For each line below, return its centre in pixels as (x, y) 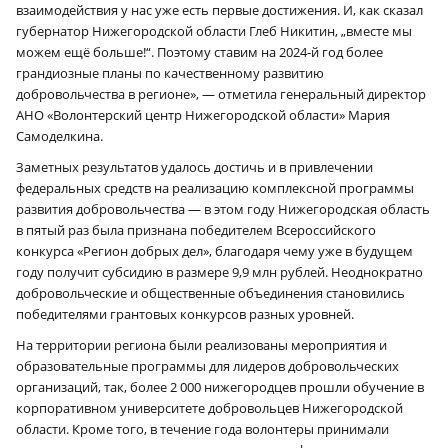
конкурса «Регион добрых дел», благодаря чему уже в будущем (214, 250)
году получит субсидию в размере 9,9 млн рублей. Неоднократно (219, 271)
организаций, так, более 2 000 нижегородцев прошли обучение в (220, 386)
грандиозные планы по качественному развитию (170, 72)
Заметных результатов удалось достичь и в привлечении (194, 166)
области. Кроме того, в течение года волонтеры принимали (202, 428)
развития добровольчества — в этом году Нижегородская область (223, 208)
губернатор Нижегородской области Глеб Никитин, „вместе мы (214, 30)
